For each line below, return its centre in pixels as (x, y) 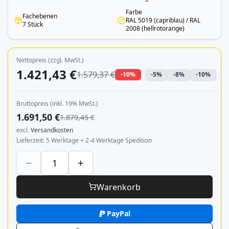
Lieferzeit (30, 140)
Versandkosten (52, 130)
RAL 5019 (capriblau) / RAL (163, 20)
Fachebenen (40, 16)
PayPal (119, 213)
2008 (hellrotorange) (155, 28)
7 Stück (33, 24)
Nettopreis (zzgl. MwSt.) (50, 60)
